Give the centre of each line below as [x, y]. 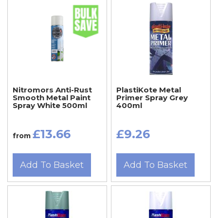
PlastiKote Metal [148, 90]
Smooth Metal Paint [52, 97]
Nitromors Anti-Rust [52, 90]
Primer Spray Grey [152, 97]
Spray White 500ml [50, 105]
